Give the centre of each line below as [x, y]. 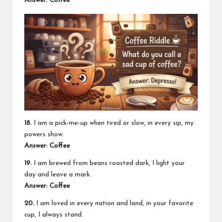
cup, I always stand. [54, 215]
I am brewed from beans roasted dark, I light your [108, 163]
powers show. [44, 134]
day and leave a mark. [58, 174]
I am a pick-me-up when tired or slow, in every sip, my [113, 123]
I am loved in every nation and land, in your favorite [114, 203]
